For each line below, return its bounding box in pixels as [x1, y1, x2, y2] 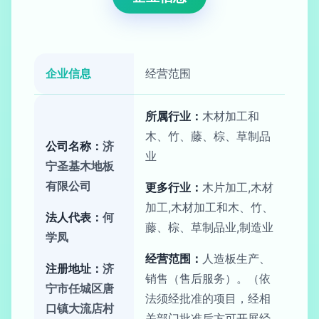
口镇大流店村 [46, 301, 114, 315]
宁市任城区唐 [46, 281, 114, 296]
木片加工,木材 [202, 180, 273, 194]
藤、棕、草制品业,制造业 [145, 220, 273, 234]
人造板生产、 [202, 251, 271, 266]
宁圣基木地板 [46, 159, 114, 173]
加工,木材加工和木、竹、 [145, 200, 273, 214]
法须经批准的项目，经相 [145, 291, 271, 305]
